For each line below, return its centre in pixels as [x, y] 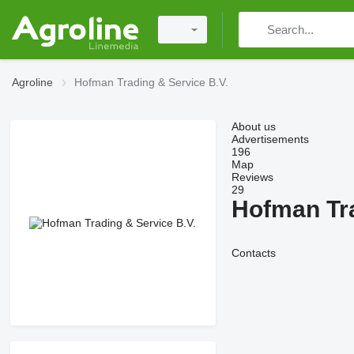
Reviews [252, 177]
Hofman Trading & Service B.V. [151, 82]
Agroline [32, 82]
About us [253, 126]
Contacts [253, 253]
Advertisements [270, 139]
